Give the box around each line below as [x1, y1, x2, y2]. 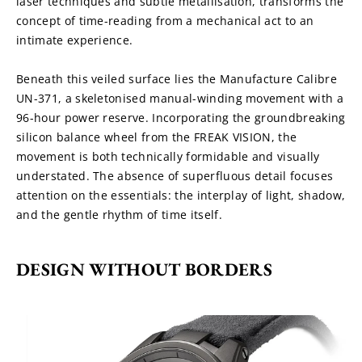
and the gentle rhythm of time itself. [16, 206, 222, 222]
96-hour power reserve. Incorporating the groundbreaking [16, 109, 346, 125]
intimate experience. [16, 32, 133, 48]
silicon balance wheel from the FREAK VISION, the [16, 128, 297, 145]
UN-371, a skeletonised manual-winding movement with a [16, 90, 343, 106]
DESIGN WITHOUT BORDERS [16, 257, 273, 281]
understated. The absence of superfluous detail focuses [16, 167, 334, 183]
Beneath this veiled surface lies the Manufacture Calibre [16, 70, 337, 86]
